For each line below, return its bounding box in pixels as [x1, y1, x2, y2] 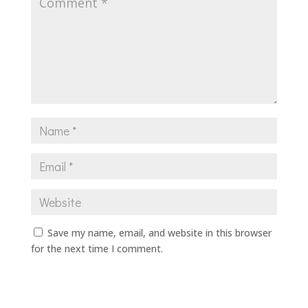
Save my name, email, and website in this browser [47, 226, 272, 240]
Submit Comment [142, 274, 263, 293]
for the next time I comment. [30, 242, 163, 256]
